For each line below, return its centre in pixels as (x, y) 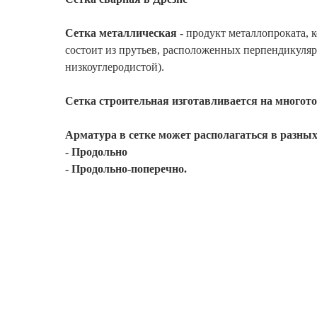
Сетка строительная (117, 101)
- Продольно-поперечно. (126, 169)
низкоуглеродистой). (115, 67)
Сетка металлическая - (124, 33)
